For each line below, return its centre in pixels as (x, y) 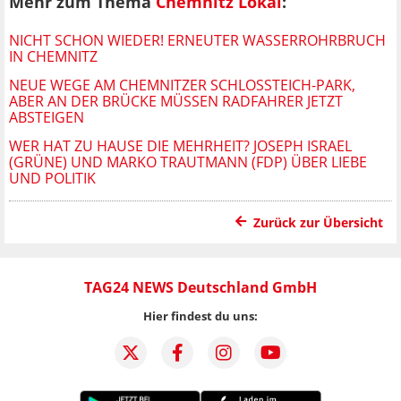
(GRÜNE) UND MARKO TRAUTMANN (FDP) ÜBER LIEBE (188, 162)
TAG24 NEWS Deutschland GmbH (200, 287)
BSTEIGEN (41, 117)
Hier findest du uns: (200, 316)
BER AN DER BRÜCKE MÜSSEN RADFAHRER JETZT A (176, 101)
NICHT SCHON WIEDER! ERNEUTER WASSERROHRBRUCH (197, 40)
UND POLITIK (52, 178)
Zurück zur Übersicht (318, 222)
